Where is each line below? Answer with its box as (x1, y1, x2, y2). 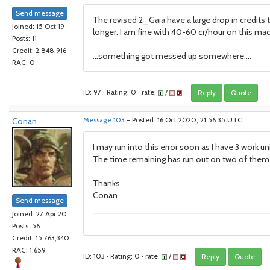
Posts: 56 (12, 222, 40, 231)
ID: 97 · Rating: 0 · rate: (83, 87, 158, 96)
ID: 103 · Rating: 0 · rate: (83, 251, 162, 260)
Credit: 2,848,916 (12, 46, 66, 55)
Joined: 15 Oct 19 (12, 22, 64, 31)
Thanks (93, 178, 120, 189)
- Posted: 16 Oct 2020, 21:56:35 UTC (125, 116, 242, 124)
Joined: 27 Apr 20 (12, 210, 67, 219)
